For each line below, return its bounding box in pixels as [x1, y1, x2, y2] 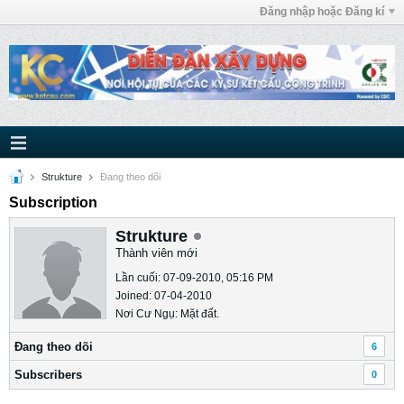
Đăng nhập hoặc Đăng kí [260, 5, 384, 18]
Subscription [9, 195, 97, 210]
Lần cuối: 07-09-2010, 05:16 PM [115, 271, 273, 284]
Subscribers [14, 368, 82, 381]
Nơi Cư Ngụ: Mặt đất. [115, 308, 219, 320]
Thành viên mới [115, 246, 197, 260]
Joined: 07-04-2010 [115, 289, 212, 302]
